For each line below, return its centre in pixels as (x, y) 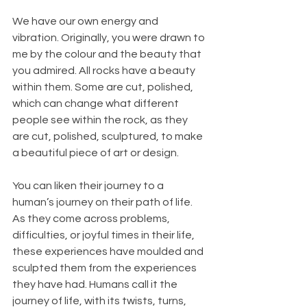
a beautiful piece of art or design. (96, 153)
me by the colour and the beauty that (108, 54)
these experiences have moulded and (109, 252)
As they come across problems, (92, 219)
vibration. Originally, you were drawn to (110, 38)
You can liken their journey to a (89, 186)
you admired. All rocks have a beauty (105, 71)
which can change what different (97, 104)
